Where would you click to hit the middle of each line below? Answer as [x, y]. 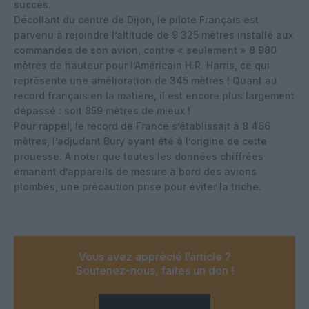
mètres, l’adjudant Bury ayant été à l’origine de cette [140, 141]
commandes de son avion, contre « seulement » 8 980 [145, 50]
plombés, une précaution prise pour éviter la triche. [138, 186]
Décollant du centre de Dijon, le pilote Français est [136, 19]
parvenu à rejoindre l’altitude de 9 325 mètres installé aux [153, 34]
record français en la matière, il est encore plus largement [154, 95]
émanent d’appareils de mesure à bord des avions [135, 171]
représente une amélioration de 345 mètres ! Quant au [146, 80]
